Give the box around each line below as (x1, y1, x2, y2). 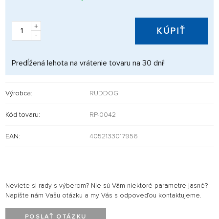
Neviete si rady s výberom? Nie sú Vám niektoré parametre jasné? (5, 181, 208, 190)
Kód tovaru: (5, 110, 40, 119)
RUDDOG (89, 88, 118, 97)
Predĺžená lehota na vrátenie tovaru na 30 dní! (12, 58, 165, 68)
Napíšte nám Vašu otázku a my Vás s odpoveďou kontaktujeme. (5, 191, 201, 199)
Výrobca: (5, 88, 32, 97)
